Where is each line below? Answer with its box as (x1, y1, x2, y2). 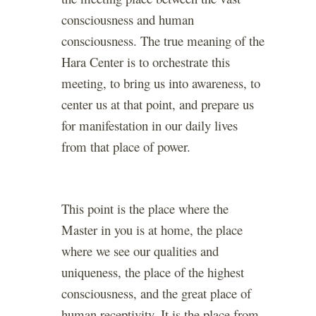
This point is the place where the (61, 200, 229, 218)
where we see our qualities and (61, 242, 219, 260)
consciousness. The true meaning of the (61, 32, 265, 50)
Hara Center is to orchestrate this (61, 53, 230, 71)
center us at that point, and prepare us (61, 95, 254, 114)
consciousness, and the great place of (61, 284, 251, 303)
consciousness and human (61, 11, 194, 29)
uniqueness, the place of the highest (61, 263, 244, 281)
